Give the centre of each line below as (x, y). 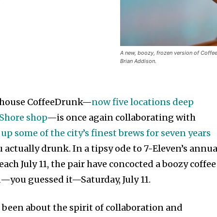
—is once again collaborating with (122, 117)
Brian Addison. (138, 61)
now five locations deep (143, 102)
